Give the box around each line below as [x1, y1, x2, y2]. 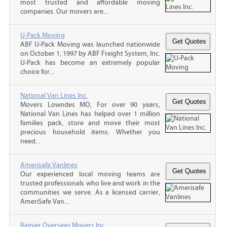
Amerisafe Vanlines [20, 161, 78, 169]
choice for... [20, 67, 54, 76]
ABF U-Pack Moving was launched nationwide [20, 40, 160, 49]
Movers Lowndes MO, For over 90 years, [20, 100, 160, 109]
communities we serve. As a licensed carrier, [20, 188, 160, 197]
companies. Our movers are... [20, 7, 108, 16]
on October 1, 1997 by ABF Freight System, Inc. [20, 49, 160, 58]
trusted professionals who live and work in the [20, 179, 160, 187]
